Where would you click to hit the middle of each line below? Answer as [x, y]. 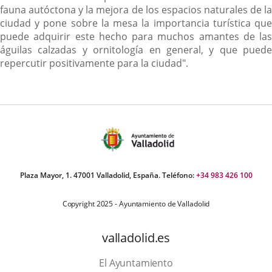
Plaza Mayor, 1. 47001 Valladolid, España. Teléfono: [108, 175]
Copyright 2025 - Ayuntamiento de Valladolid [136, 204]
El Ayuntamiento [136, 263]
